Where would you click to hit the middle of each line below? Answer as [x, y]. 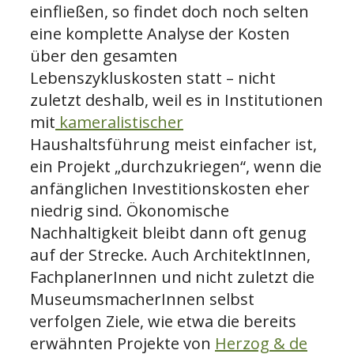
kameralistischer [119, 122]
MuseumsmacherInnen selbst [142, 299]
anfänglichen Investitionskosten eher [170, 188]
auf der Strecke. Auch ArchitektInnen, [170, 254]
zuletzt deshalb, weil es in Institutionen [177, 100]
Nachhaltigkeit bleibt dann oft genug [168, 232]
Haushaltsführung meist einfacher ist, [173, 144]
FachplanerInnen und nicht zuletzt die [172, 277]
